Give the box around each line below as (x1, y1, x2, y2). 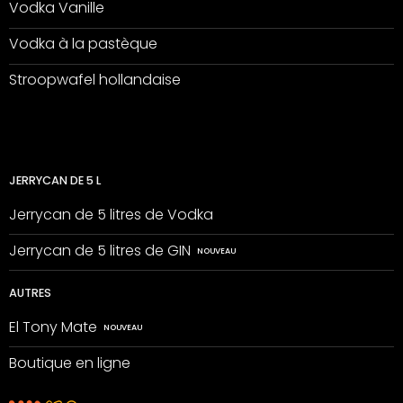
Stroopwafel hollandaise (8, 69, 181, 91)
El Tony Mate (8, 316, 97, 337)
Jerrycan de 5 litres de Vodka (8, 203, 213, 225)
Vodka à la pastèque (8, 33, 157, 55)
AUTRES (8, 285, 51, 301)
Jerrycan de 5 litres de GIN (8, 239, 191, 261)
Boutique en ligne (8, 352, 130, 373)
